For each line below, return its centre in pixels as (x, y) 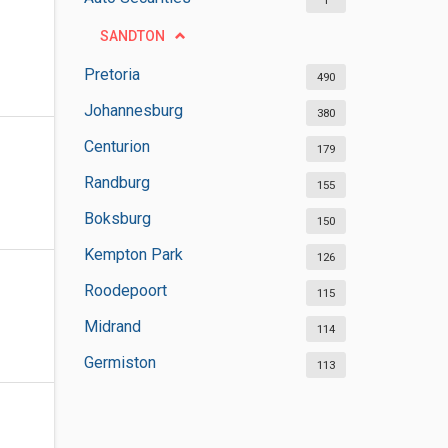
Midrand (112, 326)
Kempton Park (133, 254)
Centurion (116, 146)
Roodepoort (125, 290)
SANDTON (132, 36)
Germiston (119, 362)
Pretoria (111, 74)
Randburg (116, 182)
